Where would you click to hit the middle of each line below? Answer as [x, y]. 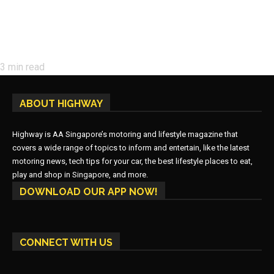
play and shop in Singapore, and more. [80, 175]
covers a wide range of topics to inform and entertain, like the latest [131, 148]
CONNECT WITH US [66, 243]
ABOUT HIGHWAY [61, 104]
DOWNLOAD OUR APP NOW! [89, 192]
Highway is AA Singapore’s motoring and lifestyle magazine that [125, 135]
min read [25, 67]
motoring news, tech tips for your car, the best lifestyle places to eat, [132, 161]
